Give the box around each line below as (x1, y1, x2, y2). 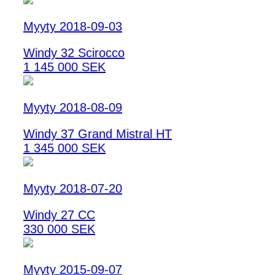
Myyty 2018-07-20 (23, 182, 122, 196)
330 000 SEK (23, 222, 95, 236)
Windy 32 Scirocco (23, 46, 125, 60)
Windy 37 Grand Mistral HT (23, 127, 172, 141)
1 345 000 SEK (23, 141, 106, 155)
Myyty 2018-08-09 (23, 101, 122, 115)
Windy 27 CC (23, 208, 95, 222)
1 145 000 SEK (23, 60, 106, 74)
